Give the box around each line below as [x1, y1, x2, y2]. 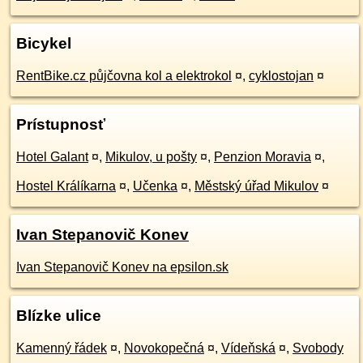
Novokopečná [124, 341, 204, 355]
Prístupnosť [16, 116, 105, 133]
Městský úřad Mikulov [194, 179, 318, 193]
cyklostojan [249, 69, 314, 83]
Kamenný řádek [16, 341, 107, 355]
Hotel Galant [16, 150, 88, 164]
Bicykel [16, 35, 71, 52]
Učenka [133, 179, 177, 193]
